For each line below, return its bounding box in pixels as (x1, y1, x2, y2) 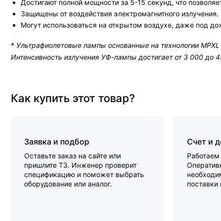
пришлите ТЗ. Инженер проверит (24, 161, 137, 170)
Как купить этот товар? (11, 92, 135, 105)
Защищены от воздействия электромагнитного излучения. (21, 9, 219, 18)
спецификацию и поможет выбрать (24, 170, 144, 179)
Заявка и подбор (24, 137, 89, 147)
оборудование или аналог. (24, 180, 112, 188)
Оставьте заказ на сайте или (24, 151, 121, 160)
